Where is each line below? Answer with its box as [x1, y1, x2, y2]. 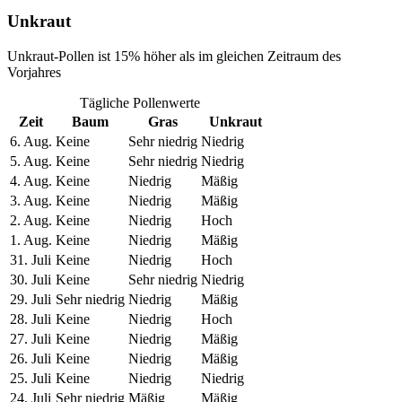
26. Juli [10, 351, 51, 367]
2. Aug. [10, 213, 52, 229]
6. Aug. [10, 134, 52, 150]
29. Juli [10, 292, 51, 308]
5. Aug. [10, 153, 52, 170]
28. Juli [10, 311, 51, 328]
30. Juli [10, 272, 51, 288]
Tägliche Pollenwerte [80, 95, 200, 111]
